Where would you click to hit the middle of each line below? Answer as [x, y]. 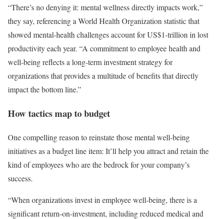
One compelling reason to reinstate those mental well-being [99, 137]
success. [20, 178]
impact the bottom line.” [44, 89]
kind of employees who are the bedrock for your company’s [99, 164]
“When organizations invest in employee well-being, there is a [102, 199]
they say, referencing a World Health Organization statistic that [104, 21]
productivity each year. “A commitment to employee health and [104, 48]
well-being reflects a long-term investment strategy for [90, 62]
